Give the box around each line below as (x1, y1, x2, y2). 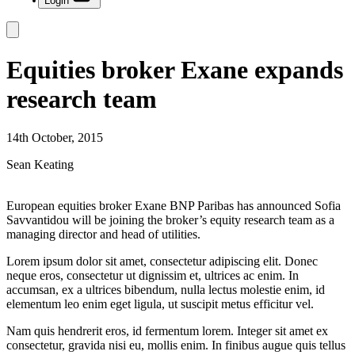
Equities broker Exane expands (6, 55, 343, 84)
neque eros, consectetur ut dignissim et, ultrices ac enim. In (6, 269, 299, 282)
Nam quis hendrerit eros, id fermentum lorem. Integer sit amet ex (6, 324, 328, 338)
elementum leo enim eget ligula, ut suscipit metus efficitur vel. (6, 297, 314, 311)
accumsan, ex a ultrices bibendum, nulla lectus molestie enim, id (6, 283, 325, 296)
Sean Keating (6, 158, 74, 171)
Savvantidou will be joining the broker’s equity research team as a (6, 213, 334, 227)
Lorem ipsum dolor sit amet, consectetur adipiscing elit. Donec (6, 254, 318, 268)
